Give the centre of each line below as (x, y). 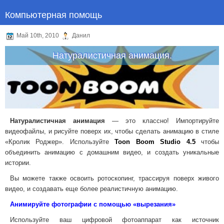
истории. (18, 163)
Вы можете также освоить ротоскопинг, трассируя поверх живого (114, 178)
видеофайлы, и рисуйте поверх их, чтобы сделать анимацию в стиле (112, 131)
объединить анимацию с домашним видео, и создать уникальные (112, 152)
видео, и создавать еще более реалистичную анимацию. (91, 189)
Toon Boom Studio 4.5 (155, 142)
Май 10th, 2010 (38, 36)
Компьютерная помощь (53, 14)
